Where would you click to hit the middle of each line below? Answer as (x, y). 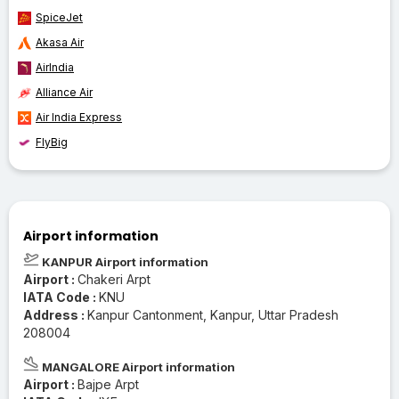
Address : (55, 314)
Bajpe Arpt (108, 384)
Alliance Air (64, 92)
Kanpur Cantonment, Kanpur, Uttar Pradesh (213, 314)
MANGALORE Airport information (137, 366)
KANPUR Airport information (124, 261)
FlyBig (52, 142)
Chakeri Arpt (114, 279)
